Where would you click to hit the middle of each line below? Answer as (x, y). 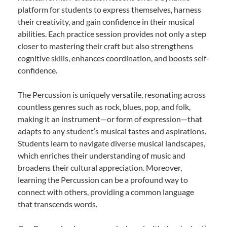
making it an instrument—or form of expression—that (110, 119)
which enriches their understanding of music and (102, 155)
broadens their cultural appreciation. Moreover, (100, 167)
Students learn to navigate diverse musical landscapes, (111, 143)
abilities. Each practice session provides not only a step (112, 33)
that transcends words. (58, 204)
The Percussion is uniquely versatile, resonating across (112, 94)
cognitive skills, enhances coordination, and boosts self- (113, 58)
